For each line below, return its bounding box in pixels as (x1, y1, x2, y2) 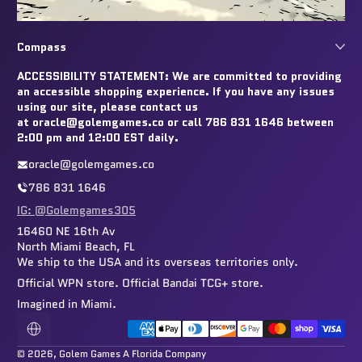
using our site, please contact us (17, 99, 198, 115)
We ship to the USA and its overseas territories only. (17, 254, 298, 270)
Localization (32, 325, 94, 339)
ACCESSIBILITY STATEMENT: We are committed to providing (17, 68, 342, 84)
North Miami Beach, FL (17, 238, 135, 255)
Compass (17, 38, 66, 55)
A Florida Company (123, 347, 206, 360)
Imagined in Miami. (17, 296, 116, 312)
